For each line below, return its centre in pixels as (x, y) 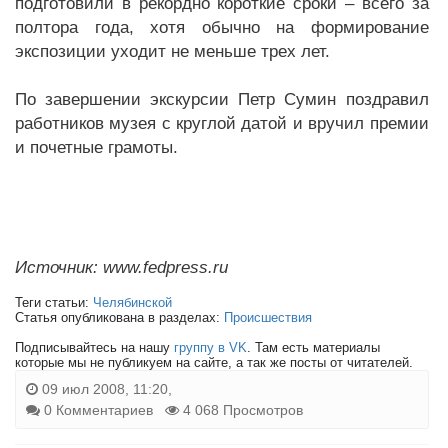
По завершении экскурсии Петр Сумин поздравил (222, 99)
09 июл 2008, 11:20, (105, 389)
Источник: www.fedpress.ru (121, 267)
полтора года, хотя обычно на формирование (222, 27)
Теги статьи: (54, 302)
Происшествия (268, 317)
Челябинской (132, 302)
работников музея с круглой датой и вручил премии (222, 123)
